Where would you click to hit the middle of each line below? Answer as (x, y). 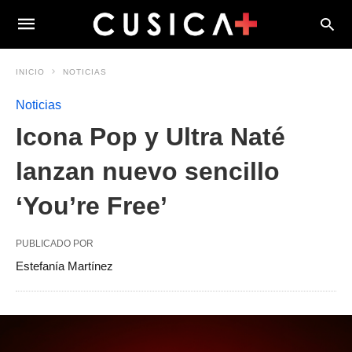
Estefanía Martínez (64, 266)
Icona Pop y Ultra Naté (150, 137)
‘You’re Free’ (92, 206)
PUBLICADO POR (55, 244)
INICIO (30, 72)
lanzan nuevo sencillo (148, 171)
